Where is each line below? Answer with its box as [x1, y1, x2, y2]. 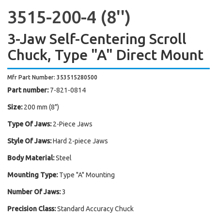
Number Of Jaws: [7, 188, 61, 196]
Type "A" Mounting [59, 171, 115, 179]
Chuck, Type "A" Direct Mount [7, 46, 203, 63]
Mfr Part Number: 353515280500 [7, 74, 97, 80]
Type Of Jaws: [7, 120, 51, 128]
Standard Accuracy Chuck [57, 205, 134, 213]
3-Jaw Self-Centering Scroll [7, 31, 186, 47]
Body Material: [7, 154, 54, 162]
